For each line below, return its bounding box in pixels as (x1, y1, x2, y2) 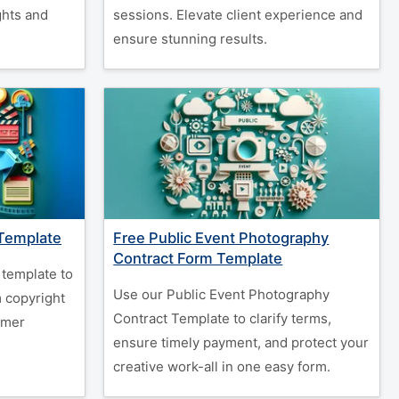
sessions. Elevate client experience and (113, 6, 363, 23)
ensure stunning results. (113, 30, 268, 47)
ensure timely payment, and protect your (113, 334, 370, 351)
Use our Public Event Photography (113, 286, 330, 303)
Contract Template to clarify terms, (113, 310, 332, 327)
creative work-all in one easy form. (113, 358, 331, 375)
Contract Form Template (113, 249, 283, 267)
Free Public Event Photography (113, 229, 330, 247)
